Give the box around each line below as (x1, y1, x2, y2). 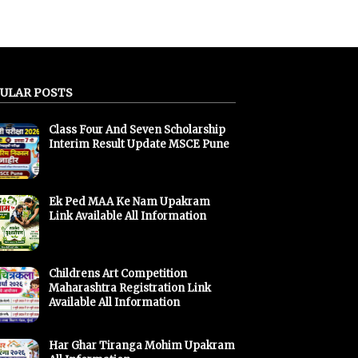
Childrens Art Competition (49, 266, 187, 280)
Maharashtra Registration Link (49, 280, 211, 295)
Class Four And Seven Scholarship (49, 122, 225, 137)
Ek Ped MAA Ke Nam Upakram (49, 194, 210, 209)
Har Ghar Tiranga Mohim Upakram (49, 338, 235, 352)
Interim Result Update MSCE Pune (49, 137, 229, 151)
